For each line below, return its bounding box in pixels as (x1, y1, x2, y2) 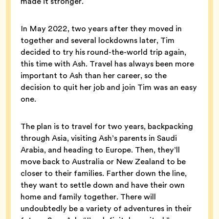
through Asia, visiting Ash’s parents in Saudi (21, 132, 177, 144)
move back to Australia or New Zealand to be (21, 156, 186, 168)
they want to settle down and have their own (21, 179, 185, 191)
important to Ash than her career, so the (21, 70, 167, 82)
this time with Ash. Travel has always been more (21, 58, 194, 70)
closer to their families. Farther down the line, (21, 168, 187, 179)
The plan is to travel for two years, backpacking (21, 121, 193, 132)
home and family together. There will (21, 191, 156, 203)
